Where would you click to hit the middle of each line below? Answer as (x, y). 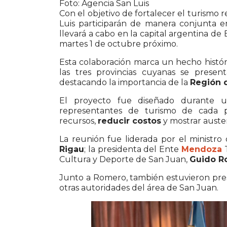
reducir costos (129, 121)
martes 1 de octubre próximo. (119, 44)
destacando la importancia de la (125, 82)
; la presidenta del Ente (133, 149)
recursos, (79, 121)
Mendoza (201, 149)
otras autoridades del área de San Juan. (139, 187)
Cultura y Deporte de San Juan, (124, 159)
